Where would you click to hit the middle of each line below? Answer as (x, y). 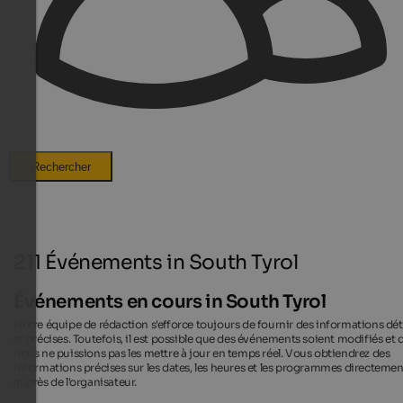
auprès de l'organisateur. (75, 382)
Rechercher (61, 166)
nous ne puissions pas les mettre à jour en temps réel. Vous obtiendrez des (202, 354)
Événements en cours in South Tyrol (170, 302)
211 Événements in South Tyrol (156, 262)
